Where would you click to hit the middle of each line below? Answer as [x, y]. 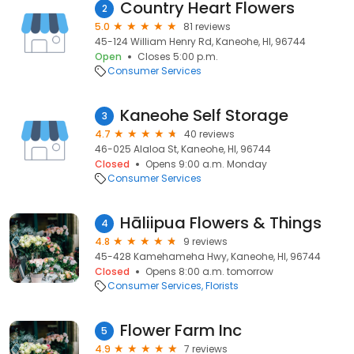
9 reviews [205, 241]
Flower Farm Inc [181, 330]
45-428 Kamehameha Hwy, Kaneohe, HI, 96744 [208, 256]
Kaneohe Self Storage [204, 115]
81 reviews [207, 26]
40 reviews [209, 134]
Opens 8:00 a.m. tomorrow [209, 271]
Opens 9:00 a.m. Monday [206, 164]
